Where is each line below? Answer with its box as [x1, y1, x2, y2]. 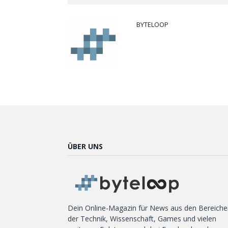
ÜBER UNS [68, 141, 103, 152]
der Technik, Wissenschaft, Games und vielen [68, 214, 216, 224]
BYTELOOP [136, 20, 168, 30]
